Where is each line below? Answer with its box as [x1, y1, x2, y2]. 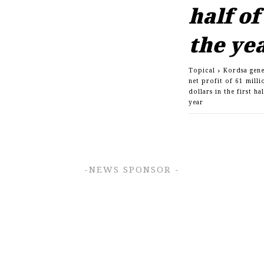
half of [189, 2, 260, 30]
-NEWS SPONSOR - [84, 163, 180, 176]
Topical [189, 66, 216, 75]
